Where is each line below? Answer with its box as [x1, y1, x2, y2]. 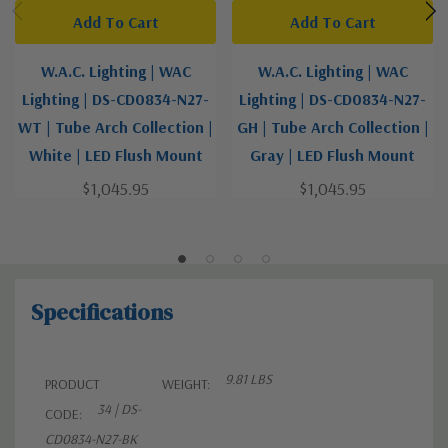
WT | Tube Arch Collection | [18, 117, 213, 138]
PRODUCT [45, 375, 100, 394]
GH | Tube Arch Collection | [236, 117, 429, 138]
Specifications [31, 297, 173, 328]
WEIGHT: [162, 375, 210, 394]
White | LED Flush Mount [28, 145, 203, 166]
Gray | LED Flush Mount [250, 145, 415, 166]
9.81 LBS [225, 370, 272, 389]
